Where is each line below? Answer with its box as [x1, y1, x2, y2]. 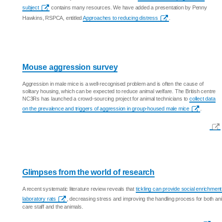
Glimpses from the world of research [22, 168, 155, 176]
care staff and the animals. [22, 204, 83, 210]
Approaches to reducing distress [83, 15, 158, 21]
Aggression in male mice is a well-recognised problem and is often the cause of [22, 81, 204, 87]
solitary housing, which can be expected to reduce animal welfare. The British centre [22, 88, 216, 94]
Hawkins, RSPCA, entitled [22, 15, 83, 21]
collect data [189, 96, 216, 102]
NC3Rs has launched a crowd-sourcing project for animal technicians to [22, 96, 189, 102]
